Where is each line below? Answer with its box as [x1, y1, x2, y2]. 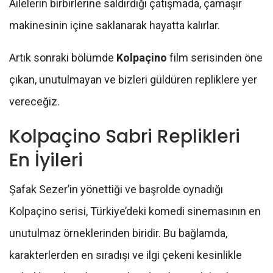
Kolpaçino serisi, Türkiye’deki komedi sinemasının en [9, 205, 261, 218]
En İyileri [9, 147, 83, 174]
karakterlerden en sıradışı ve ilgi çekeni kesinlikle [9, 249, 242, 262]
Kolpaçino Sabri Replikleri [9, 124, 240, 150]
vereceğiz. [9, 95, 60, 108]
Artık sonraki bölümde [9, 51, 116, 65]
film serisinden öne [167, 51, 263, 65]
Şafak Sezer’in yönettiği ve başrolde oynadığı [9, 183, 223, 196]
